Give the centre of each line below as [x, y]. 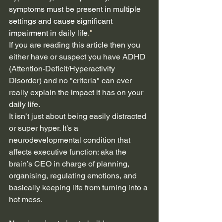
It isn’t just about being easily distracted [79, 116]
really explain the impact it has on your [77, 92]
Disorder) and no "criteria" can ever [71, 81]
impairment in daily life [48, 33]
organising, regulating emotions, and [74, 176]
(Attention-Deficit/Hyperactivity [63, 69]
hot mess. [26, 199]
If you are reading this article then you [76, 45]
